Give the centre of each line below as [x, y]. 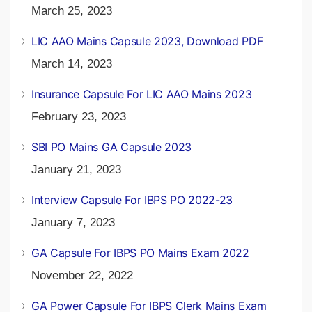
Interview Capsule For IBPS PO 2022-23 [132, 200]
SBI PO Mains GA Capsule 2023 [112, 147]
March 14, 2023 [72, 63]
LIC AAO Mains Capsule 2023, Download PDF [147, 41]
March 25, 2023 [72, 10]
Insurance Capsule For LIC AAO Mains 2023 [142, 94]
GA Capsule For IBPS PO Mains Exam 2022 [140, 252]
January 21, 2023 [76, 169]
